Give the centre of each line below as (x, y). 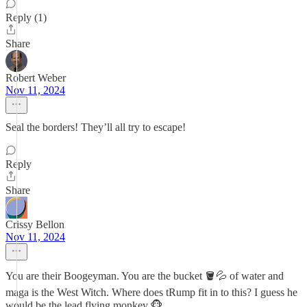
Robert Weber (36, 78)
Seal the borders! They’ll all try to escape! (96, 127)
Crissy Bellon (35, 224)
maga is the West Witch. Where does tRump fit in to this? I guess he (151, 292)
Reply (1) (26, 17)
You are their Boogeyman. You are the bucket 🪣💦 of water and (145, 276)
